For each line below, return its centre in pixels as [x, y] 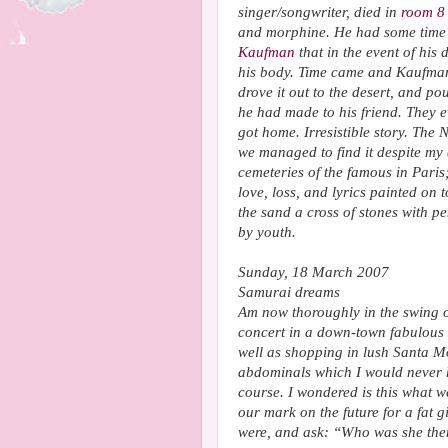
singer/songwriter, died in [319, 12]
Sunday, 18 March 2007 [313, 272]
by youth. [267, 232]
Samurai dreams [289, 292]
